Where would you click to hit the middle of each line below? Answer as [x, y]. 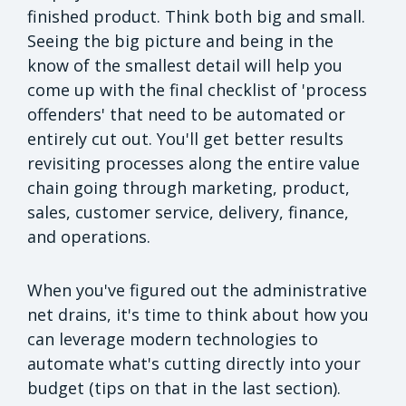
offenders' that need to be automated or [186, 115]
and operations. [89, 237]
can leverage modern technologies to [173, 339]
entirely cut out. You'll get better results [185, 139]
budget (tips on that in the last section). [184, 388]
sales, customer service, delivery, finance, [188, 213]
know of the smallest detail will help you [185, 66]
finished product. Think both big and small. [196, 17]
